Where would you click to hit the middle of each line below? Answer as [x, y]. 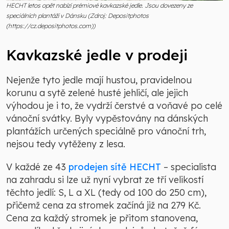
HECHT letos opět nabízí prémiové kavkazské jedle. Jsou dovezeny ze [99, 6]
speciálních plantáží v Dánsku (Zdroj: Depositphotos [77, 16]
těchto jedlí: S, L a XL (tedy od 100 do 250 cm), [106, 193]
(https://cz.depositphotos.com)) [51, 26]
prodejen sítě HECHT [115, 167]
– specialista [189, 167]
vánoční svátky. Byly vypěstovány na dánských [107, 119]
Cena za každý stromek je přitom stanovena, [102, 218]
